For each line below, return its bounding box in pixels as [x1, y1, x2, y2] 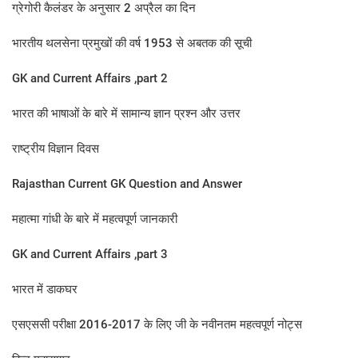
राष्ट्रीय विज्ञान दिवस [12, 141, 99, 156]
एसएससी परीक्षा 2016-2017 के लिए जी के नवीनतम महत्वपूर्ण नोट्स [12, 317, 302, 332]
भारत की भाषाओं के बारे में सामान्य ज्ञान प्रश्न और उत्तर [12, 106, 241, 121]
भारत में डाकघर [12, 282, 78, 296]
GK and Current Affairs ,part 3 [12, 247, 168, 261]
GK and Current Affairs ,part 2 [12, 71, 168, 86]
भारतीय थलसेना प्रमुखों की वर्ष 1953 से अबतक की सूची [12, 36, 252, 50]
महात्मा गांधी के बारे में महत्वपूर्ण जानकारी [12, 212, 177, 226]
